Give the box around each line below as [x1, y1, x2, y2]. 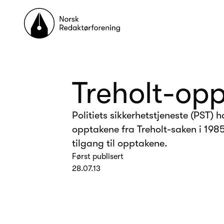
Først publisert [72, 152, 123, 161]
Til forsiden [23, 9, 62, 18]
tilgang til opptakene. [72, 137, 167, 149]
